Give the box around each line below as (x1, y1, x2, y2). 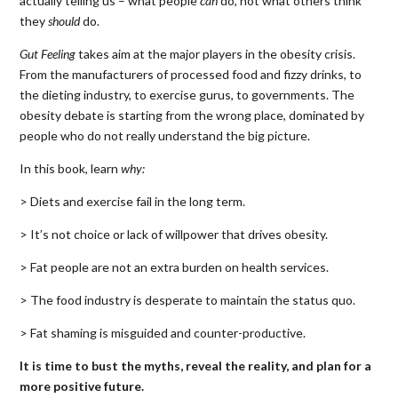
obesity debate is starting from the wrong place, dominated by (20, 107, 365, 123)
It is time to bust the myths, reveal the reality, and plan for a (20, 357, 372, 373)
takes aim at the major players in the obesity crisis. (76, 45, 356, 61)
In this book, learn (20, 160, 122, 176)
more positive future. (20, 378, 145, 394)
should (48, 12, 81, 28)
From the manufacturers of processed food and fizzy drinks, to (20, 66, 362, 82)
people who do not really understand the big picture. (20, 127, 311, 143)
